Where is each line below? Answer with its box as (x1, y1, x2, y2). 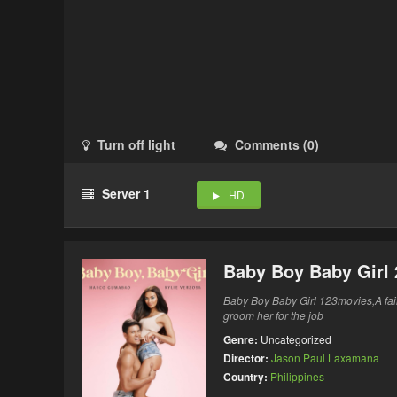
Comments (235, 136, 300, 153)
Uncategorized (261, 331, 331, 346)
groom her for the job (223, 307, 323, 323)
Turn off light (97, 136, 175, 153)
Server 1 (102, 184, 151, 202)
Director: (223, 350, 271, 366)
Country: (223, 369, 270, 385)
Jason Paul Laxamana (271, 350, 379, 365)
